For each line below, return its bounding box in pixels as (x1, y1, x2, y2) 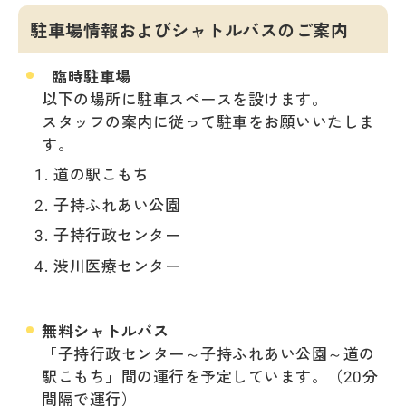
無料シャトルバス (42, 318, 169, 342)
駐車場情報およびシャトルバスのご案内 (30, 16, 349, 43)
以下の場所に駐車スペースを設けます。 (42, 86, 328, 110)
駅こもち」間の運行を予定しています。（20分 (42, 363, 379, 387)
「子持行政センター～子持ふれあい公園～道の (42, 341, 375, 364)
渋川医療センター (53, 253, 181, 276)
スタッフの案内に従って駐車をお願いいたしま (42, 109, 375, 132)
